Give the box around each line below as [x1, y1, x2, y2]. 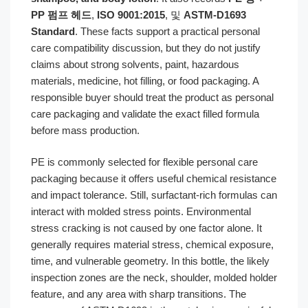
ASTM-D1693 [184, 8, 246, 21]
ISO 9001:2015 [97, 8, 165, 21]
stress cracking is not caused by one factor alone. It [31, 222, 262, 234]
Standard [31, 25, 75, 37]
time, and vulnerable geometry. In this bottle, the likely [31, 255, 269, 267]
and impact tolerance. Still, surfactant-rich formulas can [31, 189, 277, 201]
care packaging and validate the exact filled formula [31, 107, 259, 120]
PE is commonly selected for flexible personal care [31, 156, 258, 168]
